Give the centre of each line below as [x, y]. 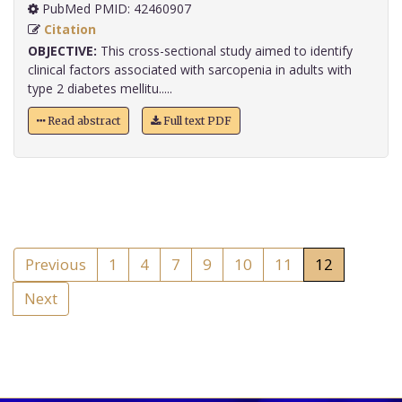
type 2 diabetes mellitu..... [100, 89]
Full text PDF [196, 121]
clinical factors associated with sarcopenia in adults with [190, 70]
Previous [56, 265]
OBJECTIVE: [62, 51]
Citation [70, 30]
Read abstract [83, 121]
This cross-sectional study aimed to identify [225, 51]
